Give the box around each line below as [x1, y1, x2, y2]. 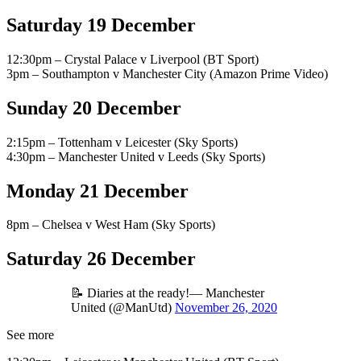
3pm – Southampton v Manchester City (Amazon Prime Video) [6, 66, 328, 81]
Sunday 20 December [6, 97, 181, 118]
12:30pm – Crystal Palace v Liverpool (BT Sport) [6, 52, 259, 66]
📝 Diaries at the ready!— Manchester [71, 286, 264, 301]
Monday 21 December [6, 180, 189, 201]
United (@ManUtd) [71, 301, 175, 315]
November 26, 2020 [175, 301, 277, 315]
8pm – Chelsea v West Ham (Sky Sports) [6, 218, 215, 232]
